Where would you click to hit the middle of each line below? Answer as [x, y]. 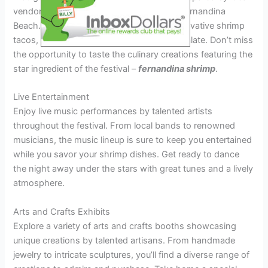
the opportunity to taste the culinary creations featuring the [133, 55]
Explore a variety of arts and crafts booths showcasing [125, 226]
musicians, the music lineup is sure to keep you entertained [133, 140]
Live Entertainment [51, 97]
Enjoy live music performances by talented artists [113, 112]
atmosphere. [39, 183]
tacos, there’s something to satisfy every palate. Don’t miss [133, 40]
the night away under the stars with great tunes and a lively [133, 169]
